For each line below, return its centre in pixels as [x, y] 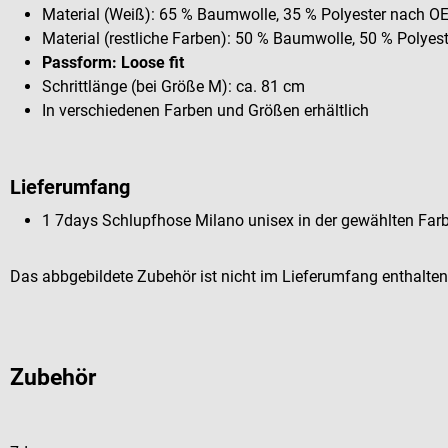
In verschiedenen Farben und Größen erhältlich [205, 110]
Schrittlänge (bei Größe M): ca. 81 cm [173, 86]
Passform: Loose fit [113, 62]
